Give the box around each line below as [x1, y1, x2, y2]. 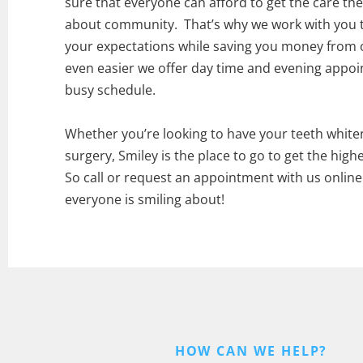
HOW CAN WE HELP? [174, 341, 328, 360]
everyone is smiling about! [65, 190, 224, 208]
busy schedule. [65, 80, 159, 99]
